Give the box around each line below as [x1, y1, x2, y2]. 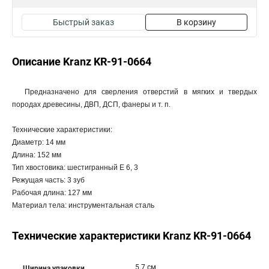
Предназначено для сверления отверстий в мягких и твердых [25, 88, 257, 96]
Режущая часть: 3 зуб [12, 176, 85, 184]
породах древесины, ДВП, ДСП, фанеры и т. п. [12, 100, 171, 109]
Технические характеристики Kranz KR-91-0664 [12, 229, 251, 242]
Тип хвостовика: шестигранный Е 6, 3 [12, 163, 138, 172]
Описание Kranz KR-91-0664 [12, 55, 151, 68]
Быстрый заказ [53, 17, 114, 27]
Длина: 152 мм [12, 151, 61, 159]
